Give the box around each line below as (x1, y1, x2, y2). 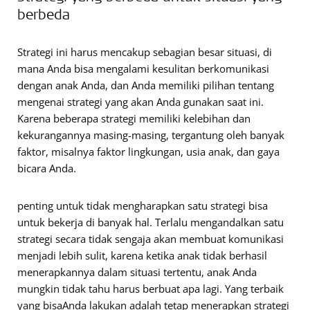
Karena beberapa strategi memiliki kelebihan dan (17, 111, 250, 125)
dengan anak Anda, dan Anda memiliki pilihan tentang (17, 77, 274, 92)
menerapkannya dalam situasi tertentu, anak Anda (17, 264, 257, 279)
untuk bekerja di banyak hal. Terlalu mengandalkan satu (17, 215, 284, 229)
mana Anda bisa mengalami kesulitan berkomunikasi (17, 61, 269, 75)
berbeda (17, 4, 70, 23)
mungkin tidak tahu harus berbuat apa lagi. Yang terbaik (17, 281, 284, 295)
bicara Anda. (17, 161, 76, 175)
